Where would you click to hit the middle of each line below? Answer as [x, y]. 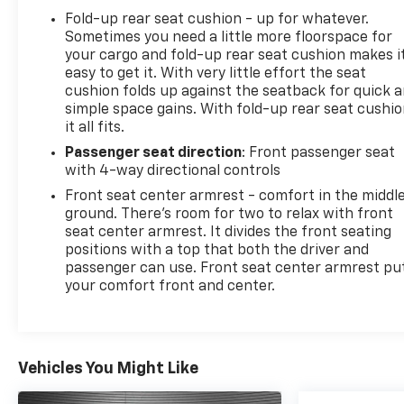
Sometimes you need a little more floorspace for [229, 37]
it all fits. [95, 128]
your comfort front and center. [170, 286]
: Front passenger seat [319, 153]
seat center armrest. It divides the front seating [229, 232]
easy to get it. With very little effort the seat [216, 73]
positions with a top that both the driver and [217, 250]
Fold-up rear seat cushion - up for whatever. [217, 19]
